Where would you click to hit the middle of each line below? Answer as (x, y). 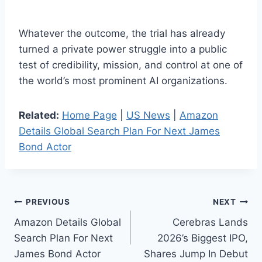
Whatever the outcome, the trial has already (122, 33)
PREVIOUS (48, 202)
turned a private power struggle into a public (123, 49)
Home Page (89, 115)
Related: (39, 115)
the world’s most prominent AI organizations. (123, 80)
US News (148, 115)
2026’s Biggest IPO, (203, 238)
